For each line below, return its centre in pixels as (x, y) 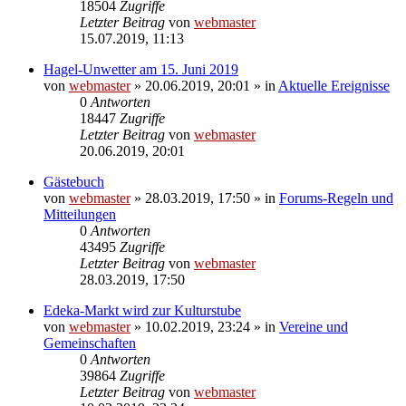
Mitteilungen (80, 214)
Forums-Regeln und (336, 198)
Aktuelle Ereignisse (334, 85)
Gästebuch (74, 181)
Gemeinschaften (90, 343)
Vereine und (314, 326)
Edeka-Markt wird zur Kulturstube (142, 310)
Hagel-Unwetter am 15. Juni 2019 (141, 69)
